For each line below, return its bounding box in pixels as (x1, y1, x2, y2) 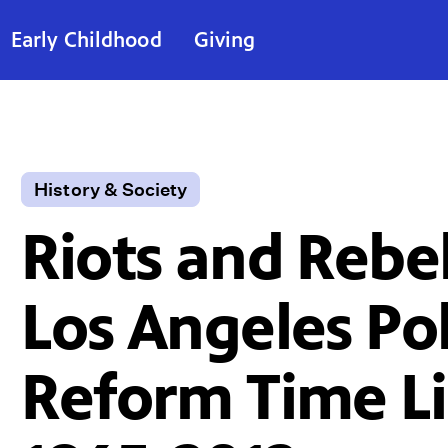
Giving (193, 27, 256, 52)
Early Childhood (11, 27, 162, 52)
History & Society (34, 179, 188, 200)
